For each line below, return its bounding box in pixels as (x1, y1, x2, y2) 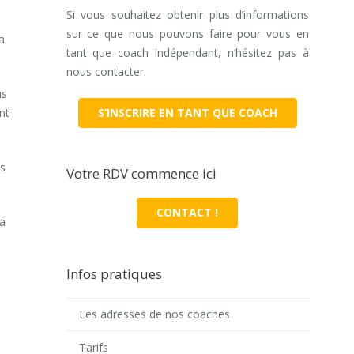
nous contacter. (66, 63, 146, 79)
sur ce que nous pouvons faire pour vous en (66, 25, 309, 41)
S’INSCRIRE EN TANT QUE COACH (97, 105, 277, 121)
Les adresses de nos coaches (79, 307, 231, 322)
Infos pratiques (66, 264, 162, 283)
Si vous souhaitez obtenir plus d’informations (66, 6, 309, 22)
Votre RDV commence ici (66, 164, 217, 183)
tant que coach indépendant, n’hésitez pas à (66, 44, 309, 60)
